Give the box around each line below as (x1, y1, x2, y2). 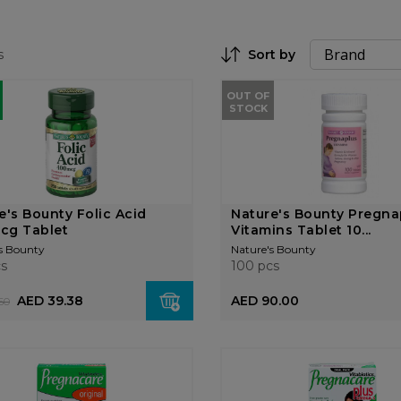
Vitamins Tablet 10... (231, 222, 371, 238)
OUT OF (226, 90, 270, 102)
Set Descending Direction (229, 64, 392, 80)
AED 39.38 (16, 293, 83, 309)
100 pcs (231, 258, 280, 274)
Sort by (248, 47, 295, 63)
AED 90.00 (231, 293, 300, 309)
